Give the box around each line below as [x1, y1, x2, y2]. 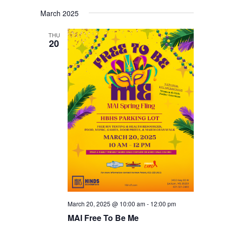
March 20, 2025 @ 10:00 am [68, 199, 146, 208]
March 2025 [40, 8, 79, 19]
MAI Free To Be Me [68, 211, 139, 223]
